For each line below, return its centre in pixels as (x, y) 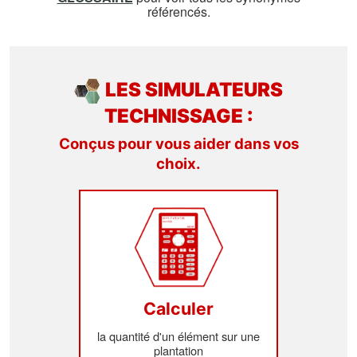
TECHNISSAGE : (178, 116)
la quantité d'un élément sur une (178, 336)
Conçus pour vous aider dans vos (178, 144)
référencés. (178, 12)
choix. (178, 164)
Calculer (178, 309)
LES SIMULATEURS (194, 90)
